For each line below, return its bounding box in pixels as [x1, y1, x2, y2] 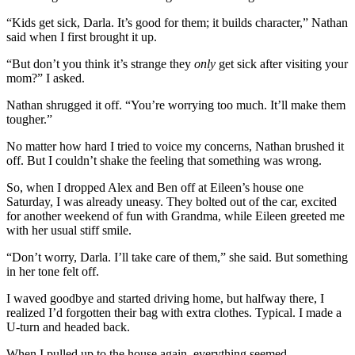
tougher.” [6, 112, 52, 126]
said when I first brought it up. [6, 29, 157, 44]
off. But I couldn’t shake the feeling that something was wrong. [6, 153, 322, 167]
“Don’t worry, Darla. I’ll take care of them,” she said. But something [6, 250, 348, 264]
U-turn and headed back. [6, 319, 130, 334]
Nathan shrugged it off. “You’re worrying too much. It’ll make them [6, 97, 345, 112]
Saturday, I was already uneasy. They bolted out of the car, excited [6, 194, 337, 208]
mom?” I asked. [6, 71, 85, 85]
